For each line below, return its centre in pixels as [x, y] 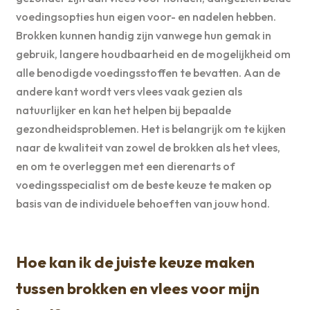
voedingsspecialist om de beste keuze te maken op [143, 185]
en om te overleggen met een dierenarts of [125, 166]
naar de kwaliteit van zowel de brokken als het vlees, [148, 148]
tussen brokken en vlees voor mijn [137, 288]
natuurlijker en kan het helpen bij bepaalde [123, 110]
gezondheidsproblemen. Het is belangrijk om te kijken [151, 129]
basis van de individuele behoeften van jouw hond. [143, 204]
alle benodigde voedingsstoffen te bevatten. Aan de [148, 73]
